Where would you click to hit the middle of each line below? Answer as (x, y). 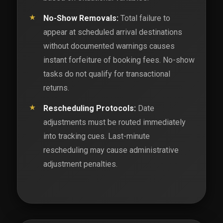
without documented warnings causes (109, 46)
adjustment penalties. (80, 164)
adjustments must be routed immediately (114, 122)
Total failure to (144, 18)
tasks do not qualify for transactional (107, 74)
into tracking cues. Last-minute (96, 136)
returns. (56, 88)
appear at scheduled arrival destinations (112, 32)
